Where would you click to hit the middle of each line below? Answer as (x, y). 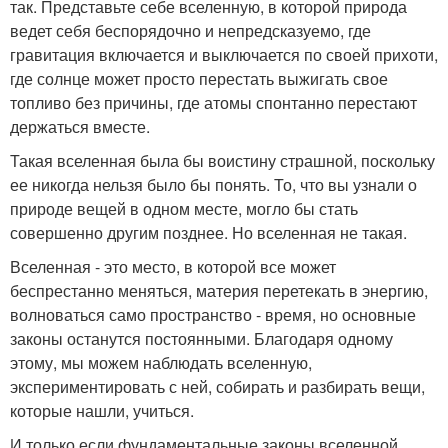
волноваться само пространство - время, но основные (213, 314)
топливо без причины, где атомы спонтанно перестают (213, 102)
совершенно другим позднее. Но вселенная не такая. (208, 232)
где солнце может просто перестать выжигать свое (199, 78)
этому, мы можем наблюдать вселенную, (161, 362)
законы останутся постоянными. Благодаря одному (201, 338)
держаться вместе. (80, 126)
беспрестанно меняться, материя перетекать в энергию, (219, 290)
